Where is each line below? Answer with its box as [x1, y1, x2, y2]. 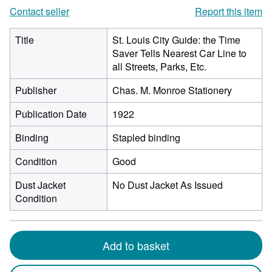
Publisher [15, 83, 56, 97]
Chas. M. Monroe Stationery [112, 83, 232, 97]
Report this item [195, 4, 262, 18]
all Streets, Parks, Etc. [112, 59, 206, 73]
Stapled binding [112, 131, 180, 144]
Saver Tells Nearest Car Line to [112, 46, 246, 60]
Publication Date [15, 107, 87, 121]
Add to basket [103, 237, 169, 253]
